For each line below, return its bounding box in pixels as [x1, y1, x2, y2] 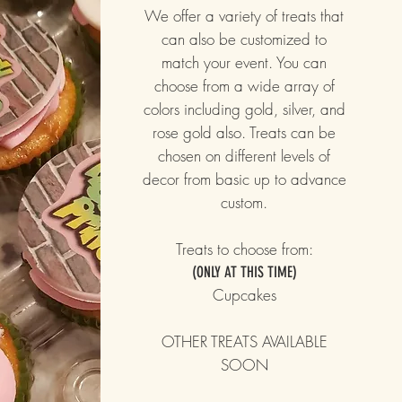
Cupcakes [212, 284, 276, 305]
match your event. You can [162, 52, 327, 73]
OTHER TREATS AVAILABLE [161, 331, 328, 352]
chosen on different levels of [158, 145, 330, 166]
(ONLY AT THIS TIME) [191, 263, 297, 281]
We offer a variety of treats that [144, 5, 344, 26]
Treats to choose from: [175, 239, 313, 259]
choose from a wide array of [153, 75, 335, 96]
